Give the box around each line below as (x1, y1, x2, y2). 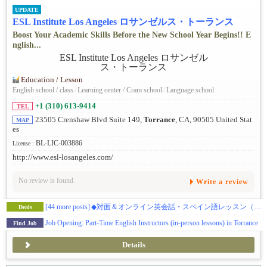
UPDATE (15, 7, 39, 14)
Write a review (196, 178, 249, 187)
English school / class (13, 86, 73, 95)
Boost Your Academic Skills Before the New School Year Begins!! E (13, 30, 251, 40)
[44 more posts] (45, 203, 90, 212)
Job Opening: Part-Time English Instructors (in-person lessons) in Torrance (45, 219, 258, 228)
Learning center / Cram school (77, 86, 162, 95)
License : (13, 140, 36, 147)
